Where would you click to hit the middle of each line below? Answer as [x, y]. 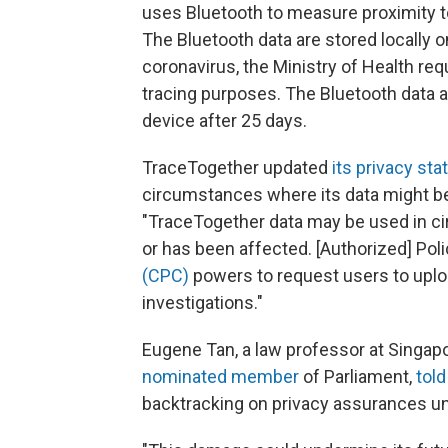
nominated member [220, 377]
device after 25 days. [224, 121]
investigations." [202, 303]
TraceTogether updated [237, 168]
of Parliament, [357, 377]
